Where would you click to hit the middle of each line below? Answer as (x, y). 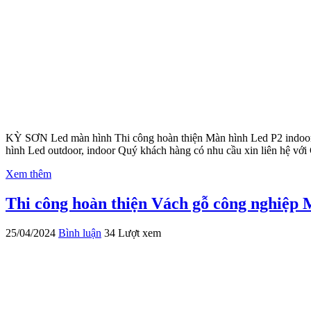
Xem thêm (28, 174)
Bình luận (80, 233)
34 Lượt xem (133, 233)
